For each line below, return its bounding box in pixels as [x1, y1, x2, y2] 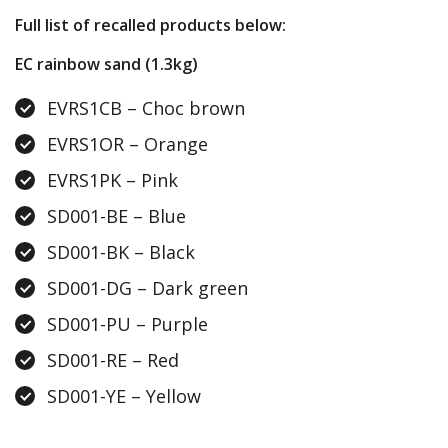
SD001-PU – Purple [47, 312, 208, 337]
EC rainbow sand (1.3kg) [15, 53, 198, 76]
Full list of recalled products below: [15, 14, 286, 37]
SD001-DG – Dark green [47, 276, 248, 301]
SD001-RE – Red [47, 348, 179, 373]
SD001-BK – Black [47, 240, 195, 265]
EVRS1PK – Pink [47, 168, 178, 193]
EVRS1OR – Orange [47, 132, 208, 157]
